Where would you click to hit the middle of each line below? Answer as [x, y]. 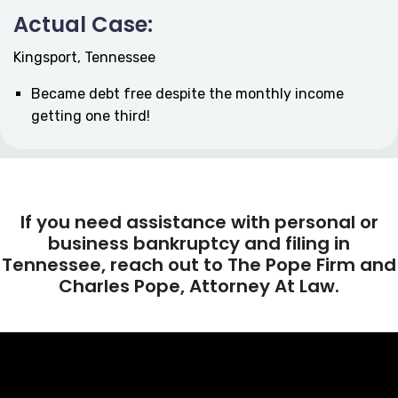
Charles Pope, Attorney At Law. [199, 286]
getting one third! [91, 116]
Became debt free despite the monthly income [187, 94]
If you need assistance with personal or [199, 222]
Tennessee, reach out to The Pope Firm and [199, 265]
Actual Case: [83, 24]
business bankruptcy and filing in [199, 243]
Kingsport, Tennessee [84, 57]
